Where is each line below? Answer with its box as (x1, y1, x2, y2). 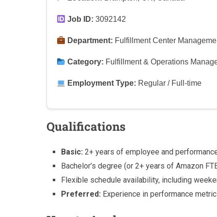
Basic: (61, 147, 83, 157)
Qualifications (46, 119, 125, 135)
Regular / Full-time (136, 79, 202, 88)
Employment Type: (65, 79, 137, 88)
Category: (65, 58, 104, 66)
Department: (65, 36, 113, 45)
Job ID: (65, 15, 94, 24)
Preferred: (61, 189, 101, 199)
